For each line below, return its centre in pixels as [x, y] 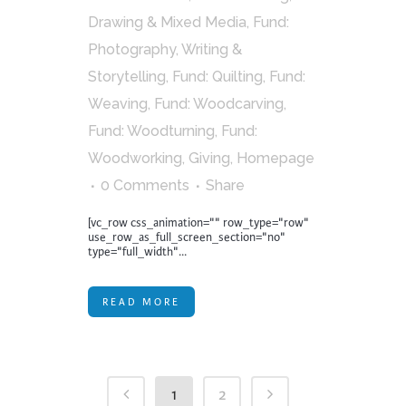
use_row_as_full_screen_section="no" [187, 237]
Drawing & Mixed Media [167, 22]
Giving [209, 158]
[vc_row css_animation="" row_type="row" [198, 223]
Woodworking [135, 158]
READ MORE [141, 302]
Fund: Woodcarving [219, 104]
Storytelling [127, 77]
